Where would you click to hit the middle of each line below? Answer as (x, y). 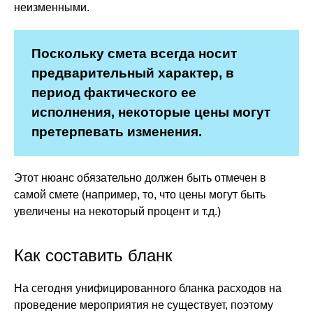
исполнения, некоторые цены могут (151, 112)
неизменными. (52, 7)
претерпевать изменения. (117, 132)
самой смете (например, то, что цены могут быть (140, 195)
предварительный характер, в (133, 73)
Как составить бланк (93, 255)
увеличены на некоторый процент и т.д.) (117, 211)
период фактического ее (114, 93)
